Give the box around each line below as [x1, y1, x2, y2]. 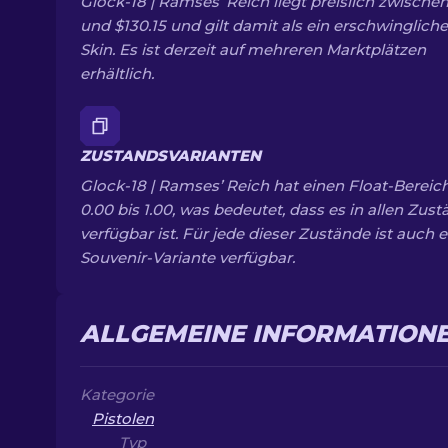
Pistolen [92, 409, 154, 428]
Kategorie [80, 385, 154, 404]
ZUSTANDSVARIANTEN [80, 146, 261, 165]
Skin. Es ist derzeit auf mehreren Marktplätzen [80, 40, 426, 59]
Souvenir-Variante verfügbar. [80, 248, 295, 267]
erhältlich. [80, 64, 154, 83]
